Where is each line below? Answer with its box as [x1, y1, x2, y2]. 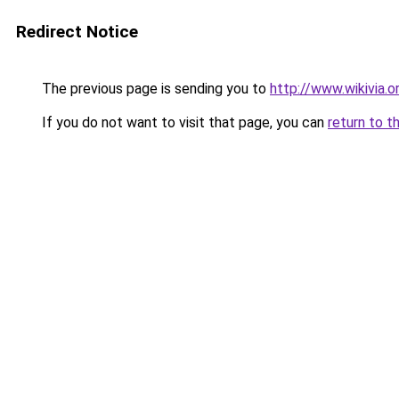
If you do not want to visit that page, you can [38, 114, 328, 131]
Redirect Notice [16, 21, 138, 42]
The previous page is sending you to [38, 80, 270, 97]
